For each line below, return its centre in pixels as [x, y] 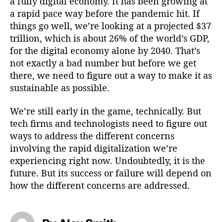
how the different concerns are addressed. [100, 186]
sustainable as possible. [60, 87]
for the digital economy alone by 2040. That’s [105, 50]
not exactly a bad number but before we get [103, 63]
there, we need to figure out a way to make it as [111, 75]
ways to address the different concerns [92, 136]
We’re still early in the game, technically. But [106, 111]
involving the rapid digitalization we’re [94, 148]
